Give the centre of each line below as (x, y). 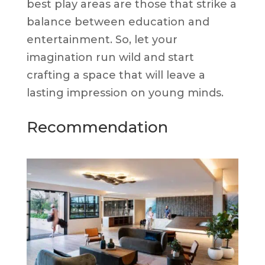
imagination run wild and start (110, 57)
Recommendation (97, 127)
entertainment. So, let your (102, 39)
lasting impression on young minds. (125, 93)
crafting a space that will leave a (116, 75)
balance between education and (118, 22)
